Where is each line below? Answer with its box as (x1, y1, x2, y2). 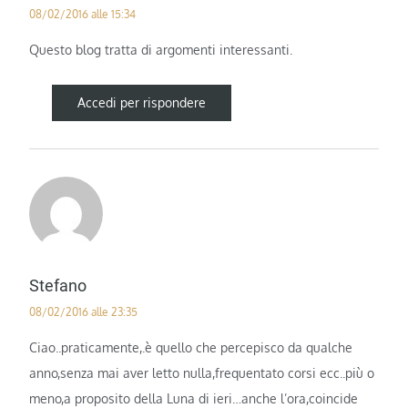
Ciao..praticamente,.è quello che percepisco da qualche (29, 339, 353, 355)
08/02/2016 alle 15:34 (29, 6, 137, 21)
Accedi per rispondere (77, 94, 207, 110)
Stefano (29, 275, 87, 295)
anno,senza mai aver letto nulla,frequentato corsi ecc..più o (29, 364, 375, 381)
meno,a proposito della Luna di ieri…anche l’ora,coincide (29, 390, 359, 406)
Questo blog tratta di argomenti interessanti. (29, 41, 293, 57)
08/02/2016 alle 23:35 (29, 304, 138, 319)
